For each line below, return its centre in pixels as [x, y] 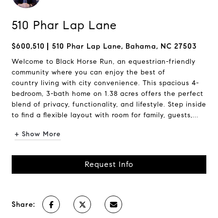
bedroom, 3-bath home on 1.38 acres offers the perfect [108, 94]
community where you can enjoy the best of [89, 72]
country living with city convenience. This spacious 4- [105, 83]
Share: [23, 204]
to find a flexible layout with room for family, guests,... [105, 115]
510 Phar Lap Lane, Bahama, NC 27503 [124, 46]
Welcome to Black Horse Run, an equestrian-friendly [104, 62]
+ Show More [38, 134]
